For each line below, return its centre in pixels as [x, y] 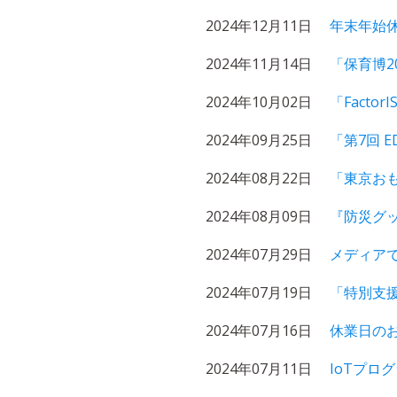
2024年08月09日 [259, 216]
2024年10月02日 [259, 102]
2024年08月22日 [259, 178]
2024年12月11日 [259, 26]
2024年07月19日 [259, 292]
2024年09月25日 [259, 140]
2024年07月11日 [259, 369]
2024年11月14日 [259, 64]
